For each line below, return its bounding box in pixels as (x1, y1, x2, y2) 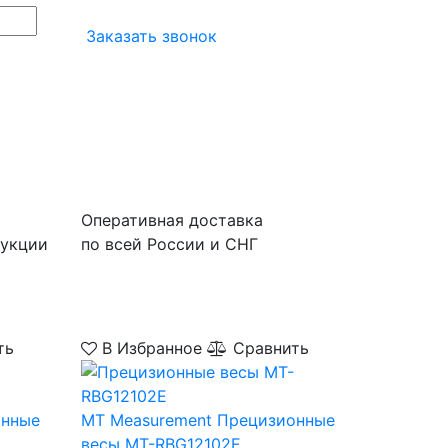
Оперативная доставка (81, 210, 263, 230)
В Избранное (96, 338, 207, 358)
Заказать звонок (81, 26, 217, 46)
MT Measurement (80, 410, 212, 430)
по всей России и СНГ (81, 234, 258, 254)
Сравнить (227, 338, 309, 358)
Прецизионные (216, 410, 335, 430)
